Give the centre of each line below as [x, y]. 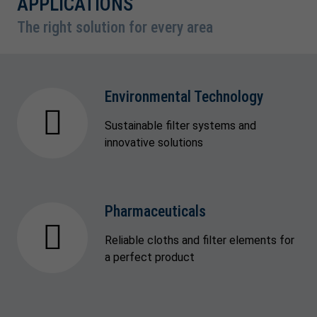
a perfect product [150, 257]
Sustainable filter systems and [180, 125]
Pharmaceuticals [155, 211]
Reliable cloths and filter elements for [200, 240]
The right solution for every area [115, 27]
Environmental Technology [184, 96]
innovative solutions [154, 142]
